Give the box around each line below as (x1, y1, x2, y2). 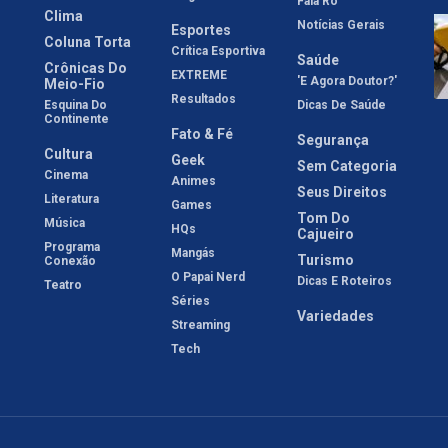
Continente (44, 111, 109, 126)
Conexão (44, 253, 96, 268)
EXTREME (170, 67, 227, 82)
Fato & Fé (170, 125, 233, 142)
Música (44, 215, 85, 230)
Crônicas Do (44, 59, 127, 76)
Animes (170, 173, 216, 188)
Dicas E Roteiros (297, 273, 393, 288)
